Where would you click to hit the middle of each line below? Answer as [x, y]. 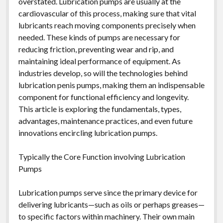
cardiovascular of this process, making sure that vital [107, 13]
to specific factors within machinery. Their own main [106, 216]
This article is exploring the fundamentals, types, [100, 109]
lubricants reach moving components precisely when [107, 25]
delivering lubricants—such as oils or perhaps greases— [111, 204]
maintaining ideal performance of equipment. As [99, 61]
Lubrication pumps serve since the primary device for [108, 192]
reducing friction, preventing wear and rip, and [96, 49]
